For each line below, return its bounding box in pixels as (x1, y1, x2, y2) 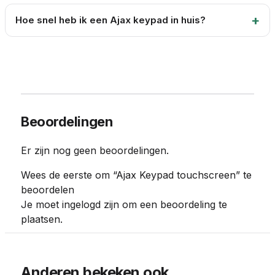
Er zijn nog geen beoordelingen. (21, 144, 169, 157)
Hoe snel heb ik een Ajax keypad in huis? (15, 14, 206, 26)
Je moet (21, 198, 62, 211)
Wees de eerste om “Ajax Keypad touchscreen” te (21, 169, 252, 181)
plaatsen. (21, 213, 63, 225)
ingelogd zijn (62, 198, 119, 211)
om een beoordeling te (119, 198, 227, 211)
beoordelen (21, 184, 74, 196)
